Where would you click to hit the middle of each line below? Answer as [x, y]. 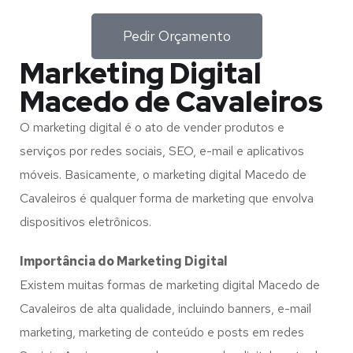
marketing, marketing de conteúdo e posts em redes [162, 332]
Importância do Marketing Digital [124, 261]
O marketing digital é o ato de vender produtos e [152, 127]
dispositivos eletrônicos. [85, 222]
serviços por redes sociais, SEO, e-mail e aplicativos [162, 151]
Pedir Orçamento [176, 36]
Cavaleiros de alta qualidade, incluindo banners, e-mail [165, 308]
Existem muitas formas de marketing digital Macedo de [170, 285]
